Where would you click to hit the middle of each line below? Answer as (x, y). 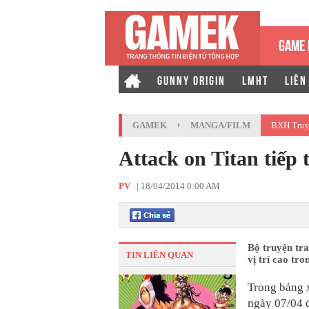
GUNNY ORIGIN (191, 79)
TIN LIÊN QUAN (159, 255)
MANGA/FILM (220, 125)
